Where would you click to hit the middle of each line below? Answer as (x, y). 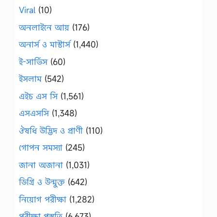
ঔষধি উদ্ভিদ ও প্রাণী (51, 130)
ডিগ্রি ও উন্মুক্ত (42, 182)
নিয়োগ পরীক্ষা (43, 199)
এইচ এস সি (38, 96)
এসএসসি (34, 113)
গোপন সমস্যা (41, 147)
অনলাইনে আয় (44, 27)
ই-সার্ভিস (33, 62)
